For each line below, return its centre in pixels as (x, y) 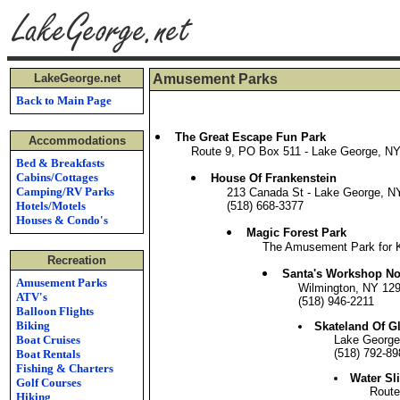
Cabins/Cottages (57, 177)
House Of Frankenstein (274, 178)
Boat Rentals (48, 354)
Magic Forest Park (296, 233)
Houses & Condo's (62, 220)
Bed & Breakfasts (60, 163)
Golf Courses (49, 383)
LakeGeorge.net (77, 78)
